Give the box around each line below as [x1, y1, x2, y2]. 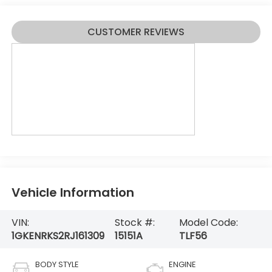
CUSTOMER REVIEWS [87, 24, 185, 39]
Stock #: [114, 215, 155, 229]
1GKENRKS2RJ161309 [11, 228, 104, 243]
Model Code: [178, 215, 238, 229]
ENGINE [169, 259, 196, 271]
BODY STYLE [35, 259, 79, 271]
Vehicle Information [11, 183, 134, 201]
